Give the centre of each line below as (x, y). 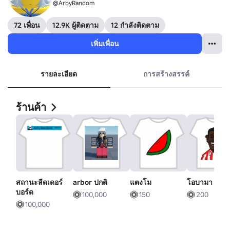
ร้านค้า (31, 107)
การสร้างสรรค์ (166, 74)
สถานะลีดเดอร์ (39, 183)
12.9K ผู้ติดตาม (75, 25)
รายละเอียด (59, 74)
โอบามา (200, 183)
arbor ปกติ (90, 183)
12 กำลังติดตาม (135, 25)
